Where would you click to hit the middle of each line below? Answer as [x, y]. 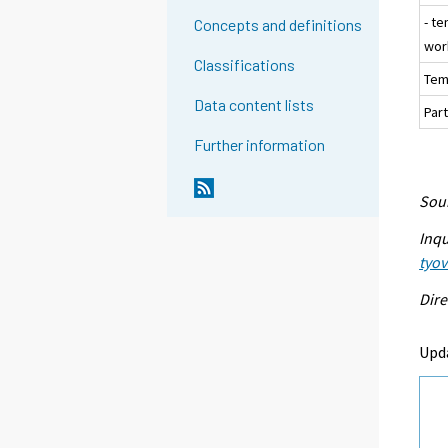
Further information [260, 145]
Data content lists [254, 105]
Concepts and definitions [278, 25]
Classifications [245, 65]
